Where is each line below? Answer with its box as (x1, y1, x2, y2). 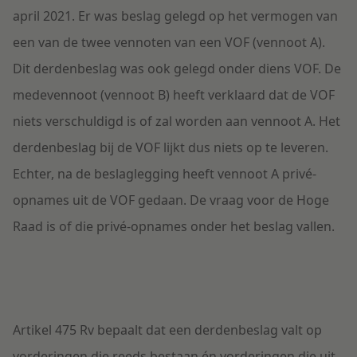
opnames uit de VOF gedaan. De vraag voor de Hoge (13, 191, 329, 210)
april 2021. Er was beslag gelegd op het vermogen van (13, 7, 338, 25)
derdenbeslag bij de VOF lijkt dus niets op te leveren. (13, 139, 328, 157)
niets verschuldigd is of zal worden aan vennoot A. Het (13, 112, 340, 131)
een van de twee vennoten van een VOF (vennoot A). (13, 33, 325, 52)
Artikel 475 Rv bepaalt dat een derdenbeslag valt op (13, 321, 322, 339)
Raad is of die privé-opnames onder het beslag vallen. (13, 218, 335, 236)
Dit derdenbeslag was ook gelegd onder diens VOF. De (13, 60, 341, 78)
